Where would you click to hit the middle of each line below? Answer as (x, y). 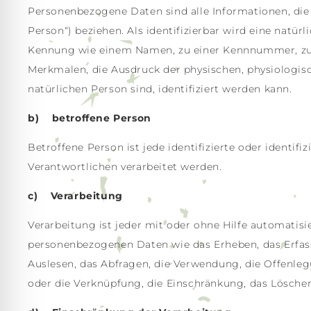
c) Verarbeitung (75, 196)
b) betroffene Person (90, 118)
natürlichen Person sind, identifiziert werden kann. (160, 89)
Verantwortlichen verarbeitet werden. (125, 167)
